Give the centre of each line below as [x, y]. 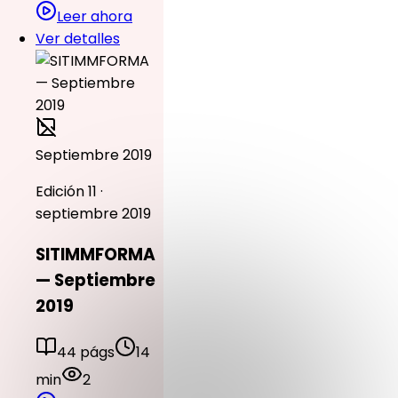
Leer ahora [95, 17]
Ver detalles [78, 39]
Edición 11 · [69, 192]
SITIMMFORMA [96, 255]
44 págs [86, 352]
